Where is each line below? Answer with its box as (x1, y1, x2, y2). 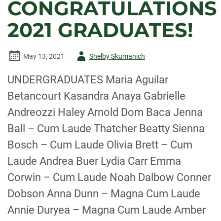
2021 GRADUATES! (7, 18, 193, 42)
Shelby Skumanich (89, 52, 145, 60)
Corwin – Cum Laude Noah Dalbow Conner (7, 171, 211, 184)
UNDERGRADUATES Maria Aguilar (7, 74, 168, 86)
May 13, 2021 (23, 52, 65, 60)
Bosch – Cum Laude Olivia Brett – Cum (7, 139, 192, 151)
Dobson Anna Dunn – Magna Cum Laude (7, 187, 200, 200)
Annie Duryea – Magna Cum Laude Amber (7, 204, 206, 216)
